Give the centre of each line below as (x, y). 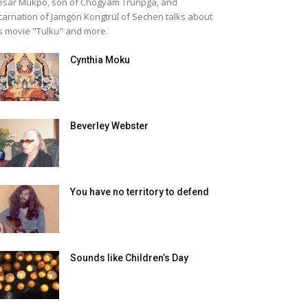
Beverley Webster (109, 126)
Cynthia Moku (100, 60)
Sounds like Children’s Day (129, 258)
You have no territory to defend (140, 192)
